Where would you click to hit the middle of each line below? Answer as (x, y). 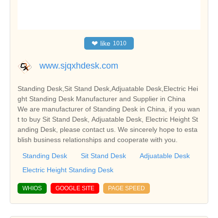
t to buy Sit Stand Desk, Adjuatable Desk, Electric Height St (108, 119)
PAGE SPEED (127, 189)
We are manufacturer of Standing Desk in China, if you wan (109, 109)
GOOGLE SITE (75, 189)
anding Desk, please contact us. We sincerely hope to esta (108, 130)
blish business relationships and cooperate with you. (98, 140)
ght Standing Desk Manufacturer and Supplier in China (101, 99)
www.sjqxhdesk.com (79, 66)
